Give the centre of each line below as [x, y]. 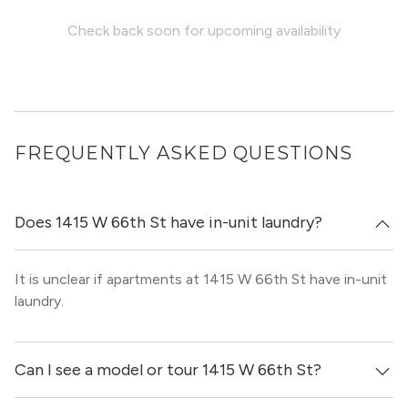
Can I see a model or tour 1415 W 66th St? [168, 370]
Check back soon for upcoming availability [204, 31]
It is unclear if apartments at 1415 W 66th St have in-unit [201, 279]
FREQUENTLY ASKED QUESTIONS [184, 153]
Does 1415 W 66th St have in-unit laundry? [168, 222]
